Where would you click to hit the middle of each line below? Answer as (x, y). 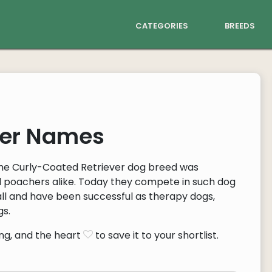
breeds (240, 25)
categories (162, 25)
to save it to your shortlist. (156, 235)
